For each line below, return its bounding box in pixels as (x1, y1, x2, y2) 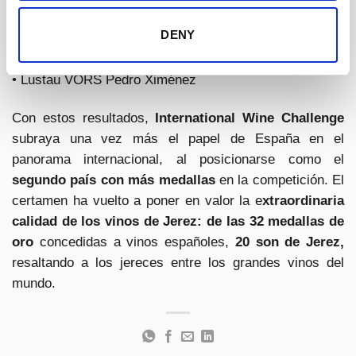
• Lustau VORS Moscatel (12, 51, 160, 67)
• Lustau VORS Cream (12, 30, 145, 46)
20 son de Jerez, (234, 234, 344, 250)
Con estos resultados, (12, 110, 149, 126)
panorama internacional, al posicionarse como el (12, 151, 344, 167)
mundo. (12, 275, 56, 291)
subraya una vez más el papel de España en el (12, 130, 344, 146)
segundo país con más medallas (12, 172, 215, 188)
